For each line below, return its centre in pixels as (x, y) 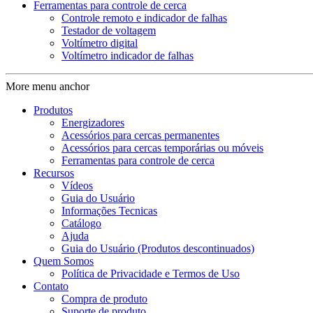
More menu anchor (48, 86)
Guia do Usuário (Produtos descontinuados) (158, 248)
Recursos (54, 173)
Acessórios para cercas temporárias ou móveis (162, 147)
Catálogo (81, 223)
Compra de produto (104, 298)
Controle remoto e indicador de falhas (144, 17)
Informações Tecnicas (109, 210)
